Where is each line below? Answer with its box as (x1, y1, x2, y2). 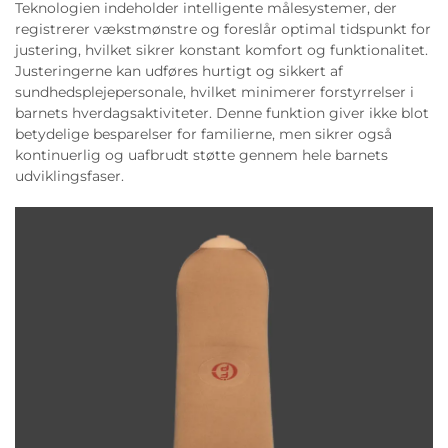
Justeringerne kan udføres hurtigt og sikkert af (15, 61, 343, 80)
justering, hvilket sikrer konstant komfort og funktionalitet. (15, 40, 428, 59)
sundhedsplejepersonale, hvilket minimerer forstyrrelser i (15, 82, 414, 101)
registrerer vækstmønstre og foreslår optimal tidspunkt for (15, 19, 431, 38)
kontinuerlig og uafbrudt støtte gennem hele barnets (15, 145, 388, 164)
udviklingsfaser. (15, 166, 124, 185)
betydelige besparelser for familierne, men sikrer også (15, 124, 392, 143)
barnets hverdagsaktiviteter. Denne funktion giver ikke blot (15, 103, 429, 122)
